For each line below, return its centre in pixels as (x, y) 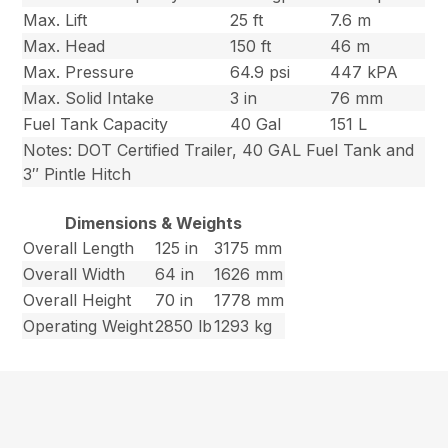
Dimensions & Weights (154, 223)
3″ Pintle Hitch (77, 174)
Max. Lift (55, 20)
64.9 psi (260, 72)
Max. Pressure (79, 72)
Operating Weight (88, 326)
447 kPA (364, 72)
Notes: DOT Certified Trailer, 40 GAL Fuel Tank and (219, 150)
